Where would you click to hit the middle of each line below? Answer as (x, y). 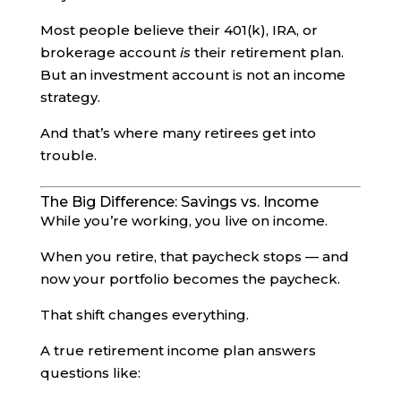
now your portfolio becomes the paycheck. (190, 278)
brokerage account (110, 52)
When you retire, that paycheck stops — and (194, 256)
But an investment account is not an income (192, 74)
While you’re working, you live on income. (183, 220)
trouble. (68, 155)
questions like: (90, 372)
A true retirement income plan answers (178, 350)
